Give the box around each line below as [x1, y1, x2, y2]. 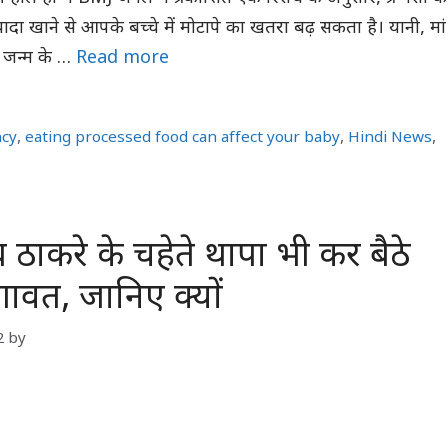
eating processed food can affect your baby [25, 128, 341, 149]
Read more [76, 47, 169, 71]
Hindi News [348, 128, 433, 149]
